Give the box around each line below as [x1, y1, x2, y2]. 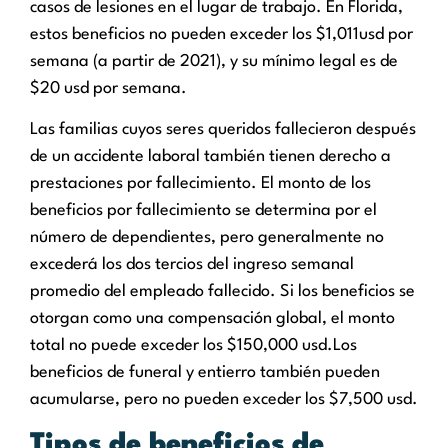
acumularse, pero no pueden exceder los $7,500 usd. [30, 391, 418, 409]
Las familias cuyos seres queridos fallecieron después [30, 121, 416, 139]
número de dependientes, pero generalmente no [30, 229, 384, 247]
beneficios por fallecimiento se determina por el [30, 202, 377, 220]
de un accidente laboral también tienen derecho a [30, 148, 391, 166]
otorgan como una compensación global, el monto [30, 310, 395, 328]
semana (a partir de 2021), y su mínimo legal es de [30, 52, 398, 70]
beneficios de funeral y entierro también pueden [30, 364, 380, 382]
